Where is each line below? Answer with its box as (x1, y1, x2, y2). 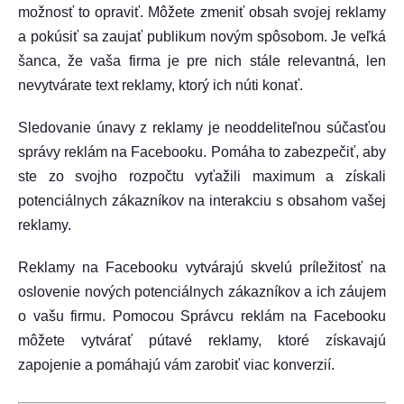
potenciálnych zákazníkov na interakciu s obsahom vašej (18, 193, 386, 208)
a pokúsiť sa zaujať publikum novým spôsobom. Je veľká (18, 29, 386, 44)
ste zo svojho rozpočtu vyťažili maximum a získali (18, 169, 386, 184)
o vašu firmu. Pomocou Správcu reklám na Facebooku (18, 308, 386, 324)
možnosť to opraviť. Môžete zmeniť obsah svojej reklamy (18, 5, 386, 20)
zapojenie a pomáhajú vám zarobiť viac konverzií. (18, 357, 335, 372)
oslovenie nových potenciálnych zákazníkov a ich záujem (18, 284, 386, 299)
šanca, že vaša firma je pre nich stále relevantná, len (18, 53, 386, 69)
